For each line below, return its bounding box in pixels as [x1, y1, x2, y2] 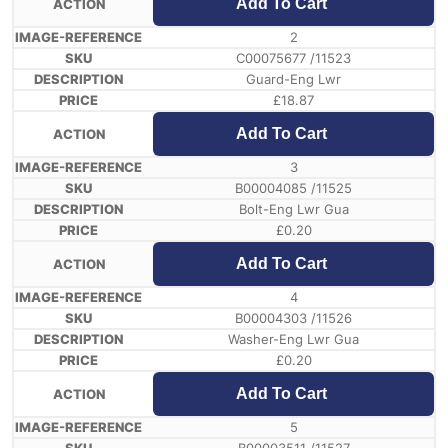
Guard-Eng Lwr [246, 71, 341, 88]
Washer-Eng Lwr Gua [228, 331, 359, 348]
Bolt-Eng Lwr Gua [238, 201, 349, 218]
